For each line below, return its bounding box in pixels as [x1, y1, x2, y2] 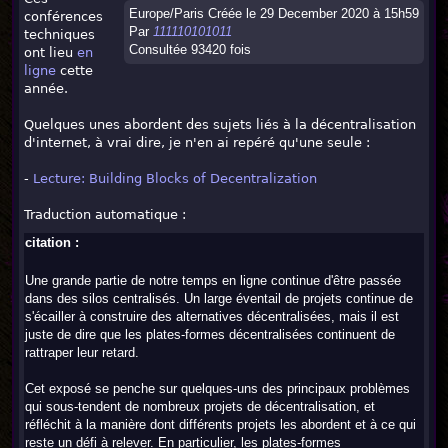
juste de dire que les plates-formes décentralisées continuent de [25, 327, 395, 342]
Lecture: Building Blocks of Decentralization [33, 171, 317, 186]
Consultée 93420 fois [129, 42, 251, 57]
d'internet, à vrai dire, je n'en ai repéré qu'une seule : [24, 135, 370, 150]
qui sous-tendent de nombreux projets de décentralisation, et [25, 399, 375, 414]
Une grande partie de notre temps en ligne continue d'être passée [25, 273, 401, 288]
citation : [25, 235, 79, 250]
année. [24, 81, 68, 96]
